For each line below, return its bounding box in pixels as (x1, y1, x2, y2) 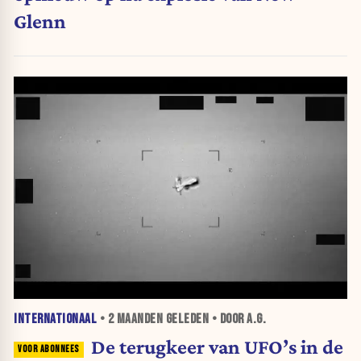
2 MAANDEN (107, 311, 163, 328)
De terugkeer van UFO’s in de (90, 335, 343, 359)
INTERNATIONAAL (14, 311, 97, 328)
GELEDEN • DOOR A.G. (163, 311, 266, 328)
